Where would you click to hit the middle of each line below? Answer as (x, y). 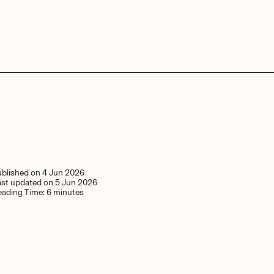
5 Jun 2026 (76, 183)
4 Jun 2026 (63, 173)
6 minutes (65, 192)
